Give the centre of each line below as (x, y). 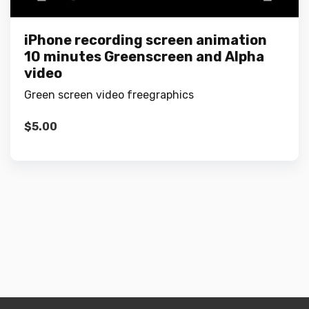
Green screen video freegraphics (109, 94)
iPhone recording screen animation (146, 40)
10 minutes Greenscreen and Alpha (144, 56)
